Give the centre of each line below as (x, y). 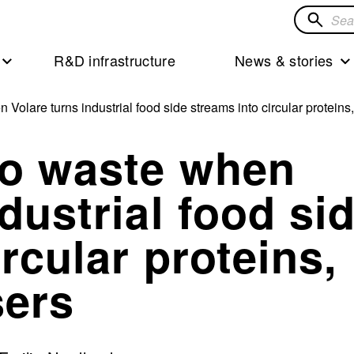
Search (319, 18)
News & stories (284, 60)
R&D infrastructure (115, 60)
